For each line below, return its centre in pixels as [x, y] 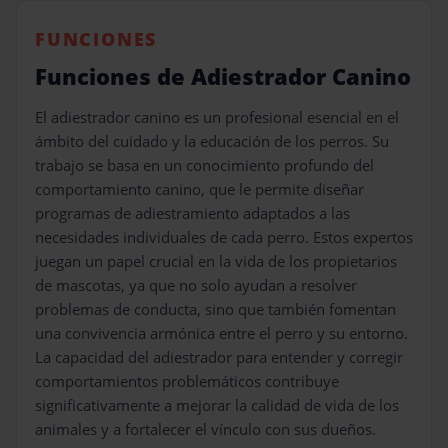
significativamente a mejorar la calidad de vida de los [217, 405]
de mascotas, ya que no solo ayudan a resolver [196, 285]
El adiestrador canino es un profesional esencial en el [217, 117]
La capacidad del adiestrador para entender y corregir [219, 357]
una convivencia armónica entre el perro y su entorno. [221, 333]
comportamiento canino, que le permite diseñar [199, 189]
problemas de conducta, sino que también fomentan [215, 309]
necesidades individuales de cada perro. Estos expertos [224, 237]
